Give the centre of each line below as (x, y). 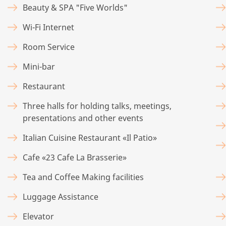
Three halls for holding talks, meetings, (97, 106)
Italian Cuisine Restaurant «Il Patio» (90, 137)
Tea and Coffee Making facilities (83, 177)
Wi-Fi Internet (48, 27)
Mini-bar (39, 66)
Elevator (38, 216)
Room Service (49, 47)
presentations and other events (83, 118)
